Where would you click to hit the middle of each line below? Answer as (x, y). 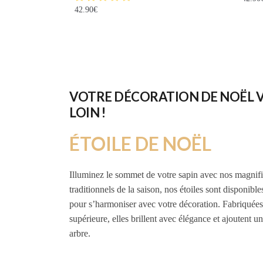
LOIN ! (87, 112)
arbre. (80, 233)
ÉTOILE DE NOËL (140, 143)
